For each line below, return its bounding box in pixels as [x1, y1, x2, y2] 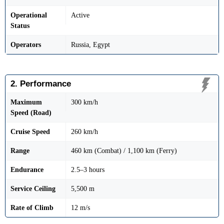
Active [71, 11, 89, 19]
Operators [10, 41, 41, 49]
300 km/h [71, 98, 98, 106]
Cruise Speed [10, 128, 50, 136]
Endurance [10, 166, 43, 174]
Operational [10, 11, 47, 19]
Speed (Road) [10, 109, 51, 117]
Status [10, 22, 29, 30]
